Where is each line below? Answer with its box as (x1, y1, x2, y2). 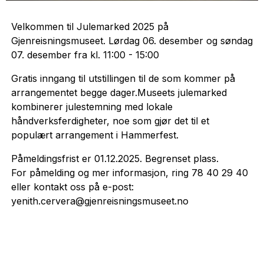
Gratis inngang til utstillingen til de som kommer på (11, 72, 235, 84)
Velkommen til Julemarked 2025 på (11, 20, 169, 32)
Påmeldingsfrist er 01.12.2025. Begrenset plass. (11, 152, 219, 164)
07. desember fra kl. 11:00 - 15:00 (11, 48, 159, 61)
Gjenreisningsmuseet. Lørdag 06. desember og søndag (11, 34, 253, 47)
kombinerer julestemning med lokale (11, 100, 173, 113)
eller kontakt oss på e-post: (11, 180, 134, 193)
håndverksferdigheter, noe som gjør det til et (11, 114, 209, 127)
